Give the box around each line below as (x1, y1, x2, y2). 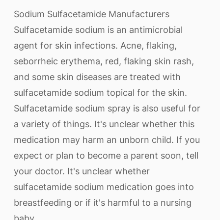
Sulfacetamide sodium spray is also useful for (14, 103, 200, 113)
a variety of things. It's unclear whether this (14, 119, 194, 129)
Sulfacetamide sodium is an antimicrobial (14, 25, 183, 35)
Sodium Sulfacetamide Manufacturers (14, 9, 169, 19)
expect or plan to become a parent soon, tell (14, 150, 198, 161)
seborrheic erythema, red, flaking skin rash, (14, 56, 194, 66)
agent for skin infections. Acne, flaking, (14, 40, 177, 51)
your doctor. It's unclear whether (14, 166, 150, 176)
